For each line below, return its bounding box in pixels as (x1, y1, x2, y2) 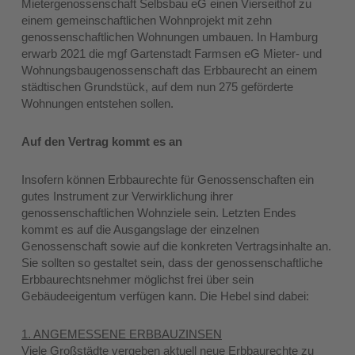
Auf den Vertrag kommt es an (21, 135, 183, 149)
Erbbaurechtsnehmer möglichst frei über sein (21, 273, 254, 287)
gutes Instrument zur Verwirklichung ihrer (21, 189, 234, 204)
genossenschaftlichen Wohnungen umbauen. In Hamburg (21, 30, 319, 44)
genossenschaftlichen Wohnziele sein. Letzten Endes (21, 206, 297, 220)
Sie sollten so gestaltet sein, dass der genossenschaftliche (21, 256, 323, 270)
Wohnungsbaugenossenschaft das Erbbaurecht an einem (21, 63, 319, 78)
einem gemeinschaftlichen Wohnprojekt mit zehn (21, 13, 273, 28)
